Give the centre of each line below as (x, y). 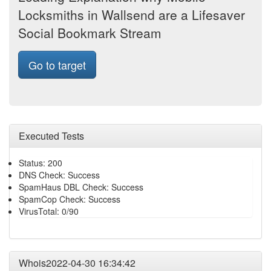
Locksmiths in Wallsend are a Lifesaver (132, 15)
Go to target (57, 65)
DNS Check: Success (59, 175)
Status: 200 (41, 163)
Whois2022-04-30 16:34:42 (77, 263)
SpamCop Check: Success (70, 199)
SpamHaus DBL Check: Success (81, 187)
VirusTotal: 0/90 (49, 211)
